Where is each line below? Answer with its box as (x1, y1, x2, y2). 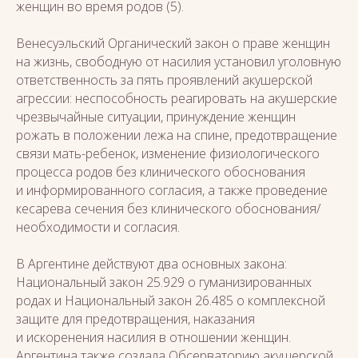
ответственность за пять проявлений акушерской (16, 71, 312, 89)
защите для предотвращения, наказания (16, 310, 255, 328)
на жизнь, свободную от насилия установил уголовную (16, 53, 341, 70)
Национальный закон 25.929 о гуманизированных (16, 273, 312, 291)
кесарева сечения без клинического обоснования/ (16, 200, 320, 217)
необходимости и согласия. (16, 218, 180, 236)
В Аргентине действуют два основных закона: (16, 255, 287, 272)
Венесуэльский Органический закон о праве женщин (16, 34, 330, 52)
